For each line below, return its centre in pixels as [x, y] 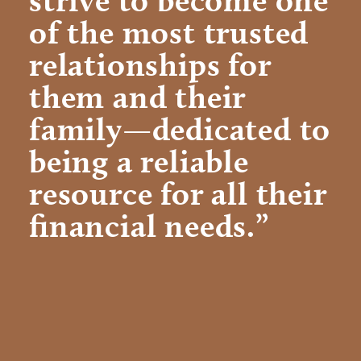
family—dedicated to [180, 129]
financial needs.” [149, 225]
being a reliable [139, 161]
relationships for [150, 64]
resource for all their [178, 193]
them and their [138, 96]
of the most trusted [169, 32]
